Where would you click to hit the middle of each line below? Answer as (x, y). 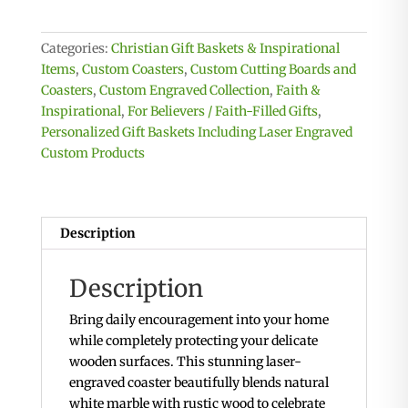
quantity (66, 82)
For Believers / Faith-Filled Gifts (222, 112)
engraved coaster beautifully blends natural (199, 383)
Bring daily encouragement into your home (199, 320)
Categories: (76, 49)
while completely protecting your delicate (193, 341)
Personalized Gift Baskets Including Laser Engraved (196, 133)
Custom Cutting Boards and (273, 70)
